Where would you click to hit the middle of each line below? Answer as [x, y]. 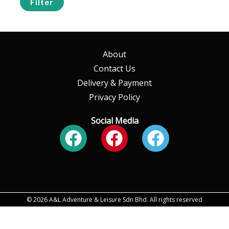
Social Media [114, 121]
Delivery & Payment [114, 83]
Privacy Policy [114, 97]
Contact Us [114, 69]
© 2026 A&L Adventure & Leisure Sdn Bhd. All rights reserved [114, 200]
